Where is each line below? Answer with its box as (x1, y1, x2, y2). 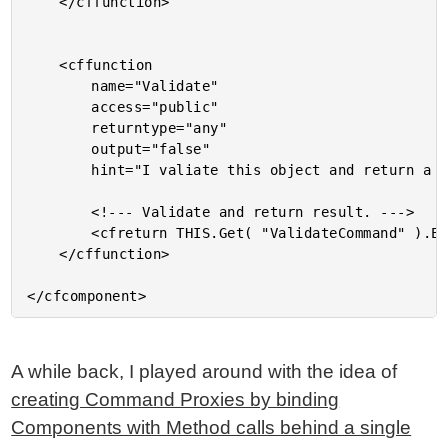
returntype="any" (27, 120, 92, 136)
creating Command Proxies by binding (11, 389, 340, 410)
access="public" (27, 99, 92, 115)
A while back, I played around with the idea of (11, 361, 398, 382)
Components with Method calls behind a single (11, 417, 412, 438)
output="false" (27, 141, 92, 157)
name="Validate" (27, 78, 92, 94)
